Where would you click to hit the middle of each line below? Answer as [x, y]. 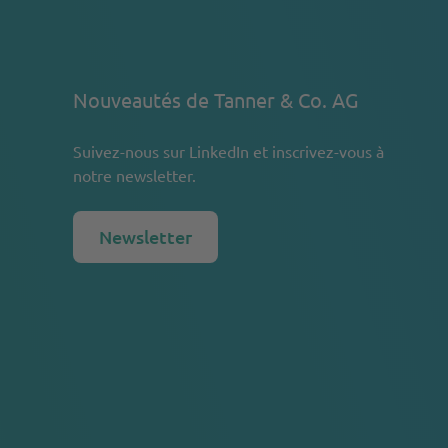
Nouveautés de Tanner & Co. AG [215, 99]
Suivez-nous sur [130, 151]
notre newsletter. [134, 175]
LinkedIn [218, 151]
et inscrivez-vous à [316, 151]
